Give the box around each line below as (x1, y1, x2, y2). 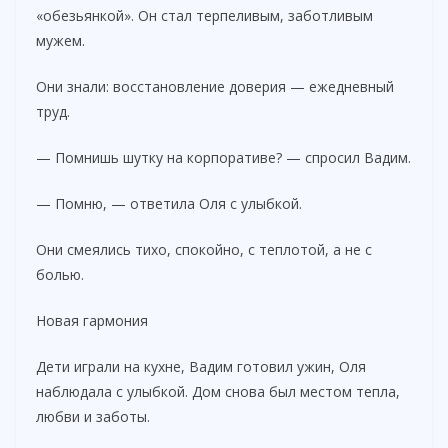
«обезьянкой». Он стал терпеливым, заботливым (36, 5, 373, 25)
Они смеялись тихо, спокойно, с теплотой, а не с (36, 239, 372, 259)
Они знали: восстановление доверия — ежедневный (36, 76, 394, 96)
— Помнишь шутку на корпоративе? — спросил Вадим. (36, 147, 411, 167)
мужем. (36, 30, 85, 50)
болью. (36, 264, 84, 284)
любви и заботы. (36, 406, 150, 426)
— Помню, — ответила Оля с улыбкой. (36, 193, 302, 213)
